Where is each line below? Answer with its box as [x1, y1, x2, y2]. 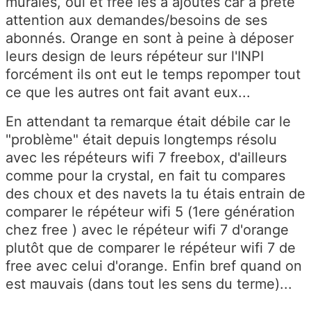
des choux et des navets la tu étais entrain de [6, 185, 305, 203]
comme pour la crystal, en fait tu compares [6, 167, 285, 185]
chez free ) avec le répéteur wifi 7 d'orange [6, 221, 289, 239]
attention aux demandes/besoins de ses [6, 12, 267, 29]
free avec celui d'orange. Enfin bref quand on [6, 258, 302, 275]
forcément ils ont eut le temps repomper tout [6, 66, 301, 83]
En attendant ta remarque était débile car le [6, 113, 291, 131]
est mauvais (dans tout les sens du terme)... [6, 276, 292, 293]
